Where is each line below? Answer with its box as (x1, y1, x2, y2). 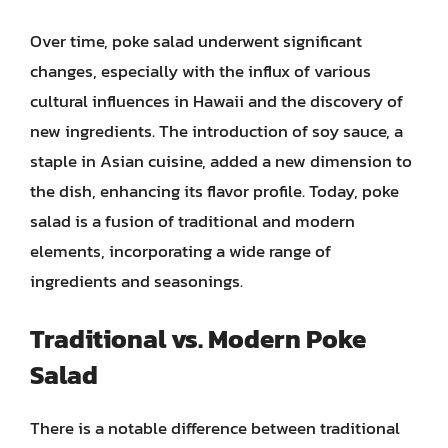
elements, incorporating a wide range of (30, 237, 331, 264)
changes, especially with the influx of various (30, 57, 371, 84)
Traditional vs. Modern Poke (30, 319, 366, 358)
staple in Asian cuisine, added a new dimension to (30, 147, 412, 174)
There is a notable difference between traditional (30, 415, 400, 441)
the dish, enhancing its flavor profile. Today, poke (30, 177, 399, 204)
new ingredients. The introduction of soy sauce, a (30, 117, 403, 144)
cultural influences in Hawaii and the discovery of (30, 87, 403, 114)
